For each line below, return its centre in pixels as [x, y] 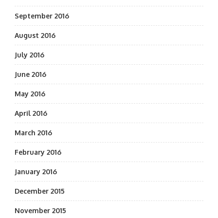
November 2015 [40, 210]
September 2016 [42, 16]
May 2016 [30, 94]
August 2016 [35, 35]
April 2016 [31, 113]
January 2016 [36, 172]
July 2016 [29, 55]
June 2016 [30, 74]
